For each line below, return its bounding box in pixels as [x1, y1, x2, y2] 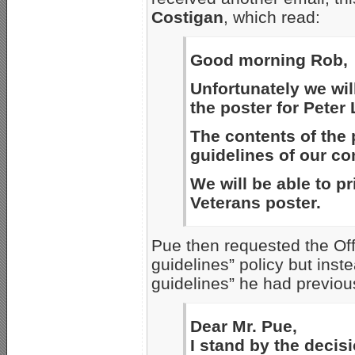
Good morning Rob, [190, 51, 348, 70]
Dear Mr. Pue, [190, 317, 297, 336]
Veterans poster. [190, 193, 321, 212]
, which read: [223, 8, 320, 27]
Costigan [151, 8, 223, 27]
